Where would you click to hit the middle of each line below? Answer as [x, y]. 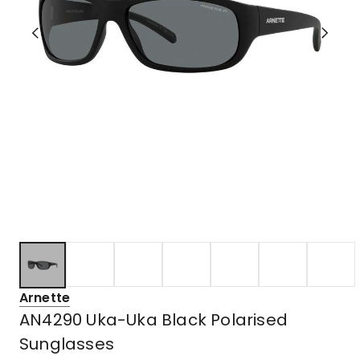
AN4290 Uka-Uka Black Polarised [154, 319]
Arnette [45, 297]
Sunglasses [67, 344]
